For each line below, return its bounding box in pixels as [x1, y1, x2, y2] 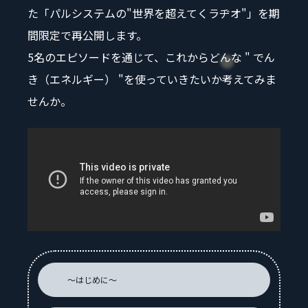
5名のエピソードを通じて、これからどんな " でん [27, 48, 275, 65]
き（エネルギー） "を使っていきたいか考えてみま [27, 70, 276, 87]
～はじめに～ [67, 274, 117, 286]
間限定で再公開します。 [27, 26, 147, 43]
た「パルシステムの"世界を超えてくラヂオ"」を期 [27, 4, 280, 21]
